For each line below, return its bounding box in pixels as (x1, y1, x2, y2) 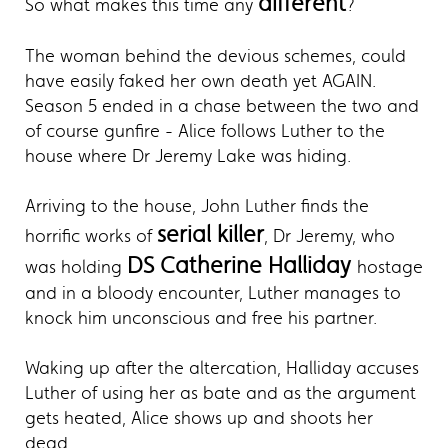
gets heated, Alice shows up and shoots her (25, 407, 373, 430)
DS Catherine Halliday (127, 252, 357, 280)
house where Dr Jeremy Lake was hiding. (25, 145, 351, 168)
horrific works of (25, 225, 157, 248)
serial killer (157, 221, 264, 249)
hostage (357, 256, 423, 279)
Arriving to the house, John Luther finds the (25, 195, 369, 218)
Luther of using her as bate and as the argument (25, 382, 416, 405)
